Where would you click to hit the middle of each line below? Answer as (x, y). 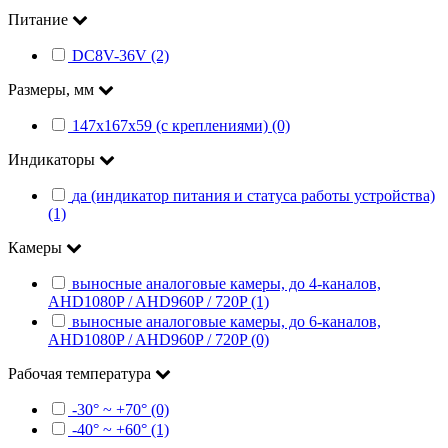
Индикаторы (53, 160)
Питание (40, 20)
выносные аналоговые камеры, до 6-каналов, (226, 322)
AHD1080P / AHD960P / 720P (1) (158, 302)
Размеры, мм (53, 90)
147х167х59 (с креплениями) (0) (181, 126)
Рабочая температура (81, 374)
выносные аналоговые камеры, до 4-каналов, (226, 284)
